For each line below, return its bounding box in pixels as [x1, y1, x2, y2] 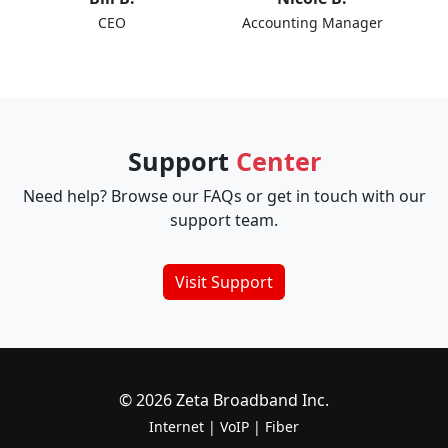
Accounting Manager [241, 13, 383, 32]
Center [235, 144, 321, 178]
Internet [149, 417, 204, 436]
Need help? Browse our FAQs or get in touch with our [22, 185, 426, 207]
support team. [170, 209, 278, 231]
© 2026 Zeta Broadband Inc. [119, 389, 329, 411]
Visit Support [175, 271, 273, 293]
